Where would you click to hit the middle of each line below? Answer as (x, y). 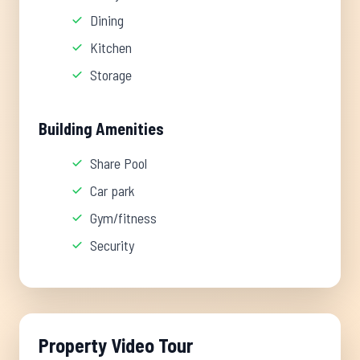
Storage (111, 75)
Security (112, 245)
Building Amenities (101, 129)
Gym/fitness (123, 218)
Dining (107, 20)
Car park (112, 190)
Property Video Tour (116, 345)
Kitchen (111, 47)
